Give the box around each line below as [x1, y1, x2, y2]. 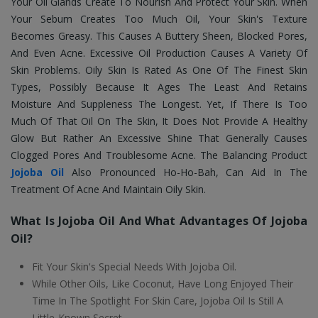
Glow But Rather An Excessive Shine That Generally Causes [11, 131, 307, 145]
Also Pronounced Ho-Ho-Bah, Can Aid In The [71, 165, 307, 179]
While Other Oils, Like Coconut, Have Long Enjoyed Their [32, 276, 293, 290]
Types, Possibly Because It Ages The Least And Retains [11, 79, 307, 94]
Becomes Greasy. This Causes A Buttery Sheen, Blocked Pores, [11, 28, 307, 43]
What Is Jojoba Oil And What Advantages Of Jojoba [11, 212, 307, 229]
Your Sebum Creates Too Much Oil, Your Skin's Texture [11, 11, 307, 26]
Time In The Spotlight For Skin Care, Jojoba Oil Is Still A [32, 293, 283, 307]
